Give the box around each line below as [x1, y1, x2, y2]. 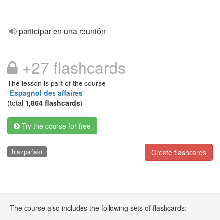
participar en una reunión [19, 26, 106, 37]
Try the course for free [20, 121, 91, 131]
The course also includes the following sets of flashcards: [10, 202, 187, 213]
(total [7, 98, 25, 108]
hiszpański [11, 147, 42, 156]
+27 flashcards [18, 55, 126, 78]
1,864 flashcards [25, 98, 80, 108]
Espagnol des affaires [10, 88, 82, 98]
